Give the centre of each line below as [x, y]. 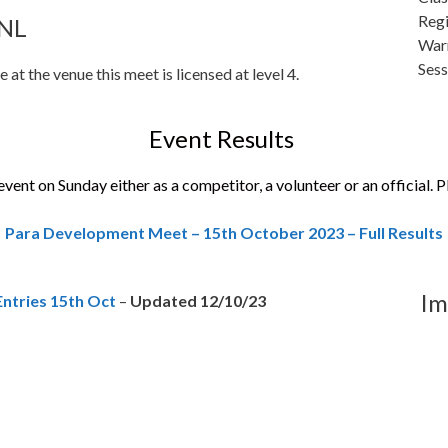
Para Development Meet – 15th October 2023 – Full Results [224, 232]
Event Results [224, 138]
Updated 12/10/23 [198, 300]
